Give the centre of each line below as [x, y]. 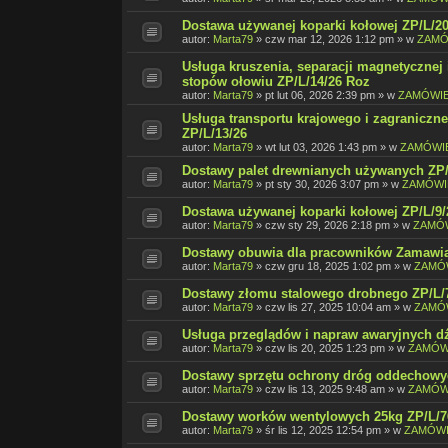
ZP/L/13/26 [214, 134]
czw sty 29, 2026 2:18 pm [327, 225]
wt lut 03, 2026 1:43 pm [321, 147]
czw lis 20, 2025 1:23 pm [325, 348]
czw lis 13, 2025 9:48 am [325, 389]
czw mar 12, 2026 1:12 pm [329, 39]
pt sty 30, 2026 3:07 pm [322, 184]
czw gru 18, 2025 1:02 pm [328, 266]
